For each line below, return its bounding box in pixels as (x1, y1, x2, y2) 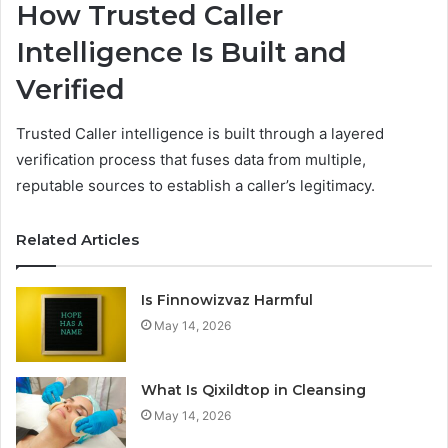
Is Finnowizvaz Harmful (141, 291, 314, 310)
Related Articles (16, 230, 139, 250)
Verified (16, 72, 125, 106)
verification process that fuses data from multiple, (16, 150, 366, 170)
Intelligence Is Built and (16, 35, 347, 69)
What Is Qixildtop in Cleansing (141, 381, 367, 400)
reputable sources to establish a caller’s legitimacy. (16, 176, 375, 196)
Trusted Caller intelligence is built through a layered (16, 124, 384, 144)
